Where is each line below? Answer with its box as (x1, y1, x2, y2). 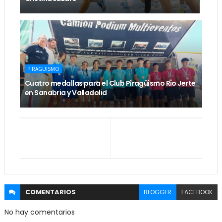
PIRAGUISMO (27, 65, 59, 73)
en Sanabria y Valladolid (24, 88, 107, 98)
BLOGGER (144, 188, 172, 197)
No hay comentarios (4, 207, 75, 218)
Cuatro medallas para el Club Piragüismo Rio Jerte (24, 78, 196, 89)
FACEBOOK (181, 188, 213, 197)
